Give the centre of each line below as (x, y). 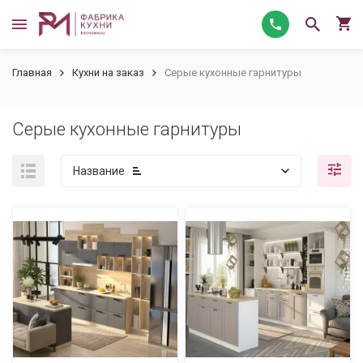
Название (99, 171)
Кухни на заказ (108, 73)
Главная (32, 73)
